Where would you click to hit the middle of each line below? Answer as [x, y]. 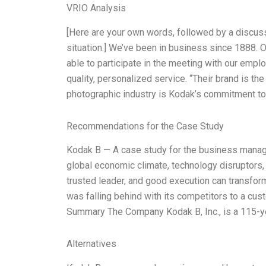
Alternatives [91, 244]
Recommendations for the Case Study [145, 126]
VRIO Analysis [96, 8]
